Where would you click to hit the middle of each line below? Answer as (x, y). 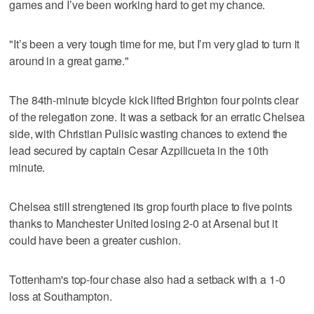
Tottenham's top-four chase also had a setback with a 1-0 (147, 279)
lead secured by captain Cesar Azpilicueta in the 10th (139, 150)
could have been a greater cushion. (95, 240)
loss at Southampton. (61, 296)
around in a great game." (69, 60)
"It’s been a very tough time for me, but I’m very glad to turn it (155, 43)
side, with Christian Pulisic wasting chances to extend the (149, 133)
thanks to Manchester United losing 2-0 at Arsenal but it (143, 223)
